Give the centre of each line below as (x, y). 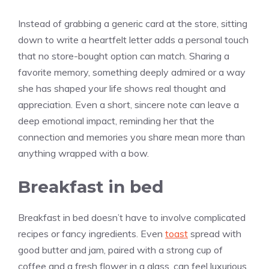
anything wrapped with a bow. (83, 153)
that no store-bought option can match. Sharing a (124, 56)
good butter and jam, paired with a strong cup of (120, 249)
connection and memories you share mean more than (131, 137)
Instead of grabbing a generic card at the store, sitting (133, 23)
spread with (215, 233)
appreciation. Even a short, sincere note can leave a (128, 104)
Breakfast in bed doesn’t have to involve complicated (132, 217)
